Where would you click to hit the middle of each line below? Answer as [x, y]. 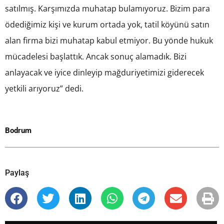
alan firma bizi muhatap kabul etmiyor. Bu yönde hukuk [109, 41]
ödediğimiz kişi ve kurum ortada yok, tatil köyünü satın [107, 25]
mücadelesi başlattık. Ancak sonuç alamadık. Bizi [96, 57]
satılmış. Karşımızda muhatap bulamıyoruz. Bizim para [107, 9]
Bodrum [18, 131]
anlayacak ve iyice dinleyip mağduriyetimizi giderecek [104, 73]
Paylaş [17, 173]
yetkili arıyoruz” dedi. [44, 89]
